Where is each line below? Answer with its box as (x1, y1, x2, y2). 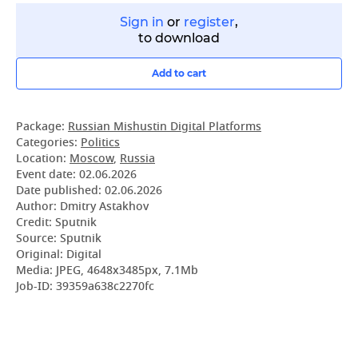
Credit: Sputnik (16, 214, 97, 233)
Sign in (120, 14, 164, 30)
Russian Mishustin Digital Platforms (68, 118, 261, 137)
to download (138, 30, 220, 46)
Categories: (16, 134, 81, 153)
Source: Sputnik (16, 230, 101, 249)
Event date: (16, 166, 79, 185)
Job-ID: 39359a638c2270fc (16, 278, 154, 296)
